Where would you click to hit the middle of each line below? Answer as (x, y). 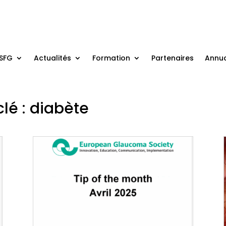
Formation (111, 58)
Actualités (52, 58)
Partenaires (172, 58)
